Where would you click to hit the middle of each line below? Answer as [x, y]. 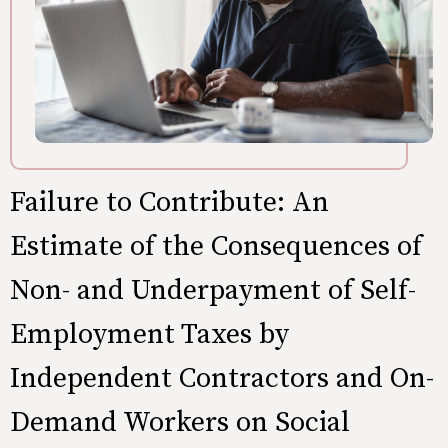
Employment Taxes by [149, 334]
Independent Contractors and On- [222, 378]
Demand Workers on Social [180, 422]
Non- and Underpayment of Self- [213, 290]
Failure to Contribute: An [169, 202]
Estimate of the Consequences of [216, 246]
